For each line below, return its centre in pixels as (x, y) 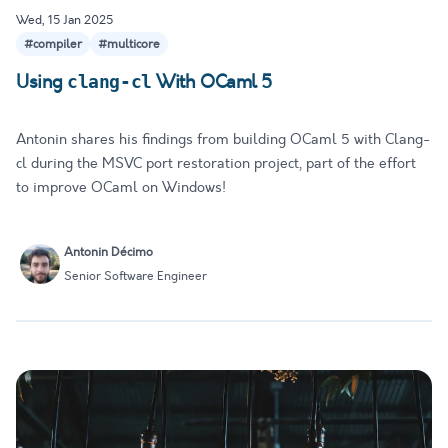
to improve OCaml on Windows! (121, 188)
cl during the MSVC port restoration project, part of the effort (216, 164)
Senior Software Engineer (135, 276)
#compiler (53, 44)
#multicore (129, 44)
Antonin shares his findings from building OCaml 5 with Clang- (223, 140)
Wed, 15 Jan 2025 (64, 20)
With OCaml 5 (211, 82)
